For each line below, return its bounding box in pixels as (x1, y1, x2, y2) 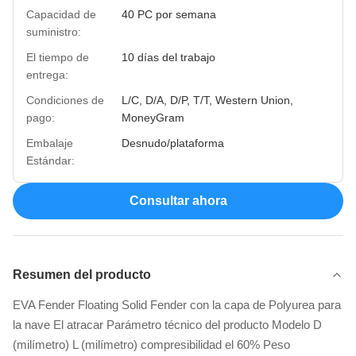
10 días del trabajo (122, 51, 215, 64)
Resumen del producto (13, 268, 151, 281)
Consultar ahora (129, 194, 227, 207)
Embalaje (26, 137, 73, 149)
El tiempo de (26, 51, 89, 64)
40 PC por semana (122, 8, 216, 21)
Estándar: (26, 154, 75, 167)
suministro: (26, 25, 81, 38)
